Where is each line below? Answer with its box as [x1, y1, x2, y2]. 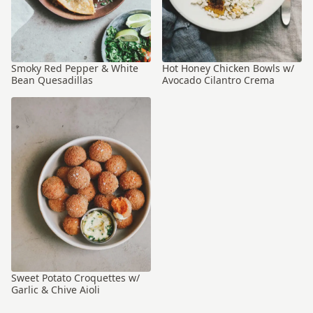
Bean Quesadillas [11, 73, 93, 87]
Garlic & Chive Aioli [11, 283, 100, 296]
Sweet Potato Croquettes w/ [11, 271, 140, 284]
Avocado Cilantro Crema [162, 73, 275, 87]
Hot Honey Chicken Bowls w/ [162, 61, 294, 75]
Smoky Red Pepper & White [11, 61, 138, 75]
